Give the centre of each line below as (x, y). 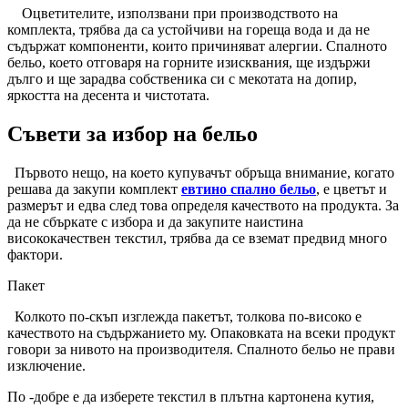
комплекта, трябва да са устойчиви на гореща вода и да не (189, 29)
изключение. (46, 365)
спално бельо (273, 189)
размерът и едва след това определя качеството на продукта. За (203, 205)
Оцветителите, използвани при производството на (173, 13)
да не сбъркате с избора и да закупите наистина (155, 221)
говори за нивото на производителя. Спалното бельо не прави (201, 349)
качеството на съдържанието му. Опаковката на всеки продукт (201, 332)
